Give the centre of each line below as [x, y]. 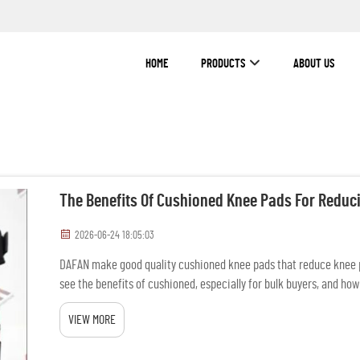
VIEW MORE [92, 320]
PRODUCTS [223, 64]
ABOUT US [314, 64]
